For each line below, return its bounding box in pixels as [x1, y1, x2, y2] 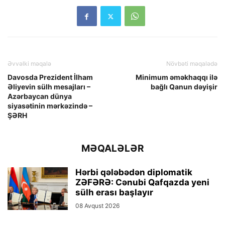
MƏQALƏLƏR [81, 143, 144, 155]
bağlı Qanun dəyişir [151, 82, 217, 91]
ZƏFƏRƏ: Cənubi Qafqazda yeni [75, 177, 209, 188]
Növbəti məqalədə [166, 60, 217, 68]
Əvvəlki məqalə [8, 60, 51, 68]
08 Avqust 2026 [75, 202, 120, 210]
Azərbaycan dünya [8, 92, 72, 101]
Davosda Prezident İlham [8, 73, 93, 82]
